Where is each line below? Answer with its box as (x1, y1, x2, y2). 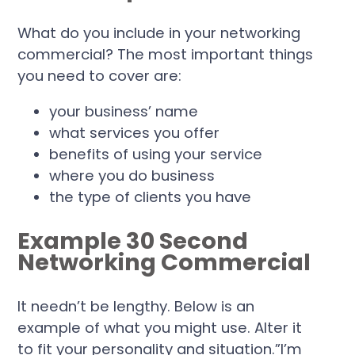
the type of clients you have (49, 186, 252, 207)
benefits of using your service (49, 143, 263, 164)
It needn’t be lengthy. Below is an (17, 296, 255, 317)
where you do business (49, 165, 216, 185)
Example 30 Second (17, 224, 249, 257)
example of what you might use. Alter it (17, 318, 303, 338)
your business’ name (49, 101, 199, 121)
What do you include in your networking (17, 22, 301, 43)
